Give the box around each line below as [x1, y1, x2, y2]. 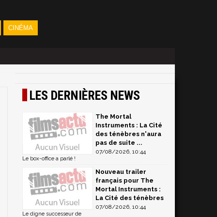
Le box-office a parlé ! [22, 155, 76, 162]
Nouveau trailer [95, 168, 146, 175]
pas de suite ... [95, 139, 142, 146]
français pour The [95, 177, 154, 184]
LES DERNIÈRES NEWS [30, 88, 140, 103]
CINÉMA [8, 24, 33, 31]
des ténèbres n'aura [95, 130, 161, 138]
